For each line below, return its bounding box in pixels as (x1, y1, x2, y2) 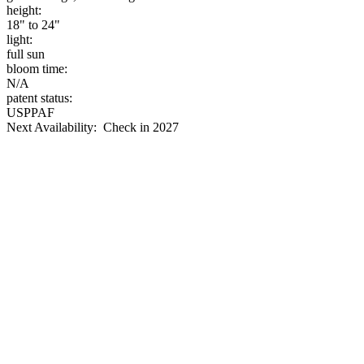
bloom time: (6, 61, 67, 76)
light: (6, 32, 32, 46)
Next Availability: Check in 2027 (6, 119, 179, 134)
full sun (6, 46, 45, 61)
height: (6, 2, 41, 17)
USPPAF (6, 105, 54, 119)
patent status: (6, 90, 72, 105)
